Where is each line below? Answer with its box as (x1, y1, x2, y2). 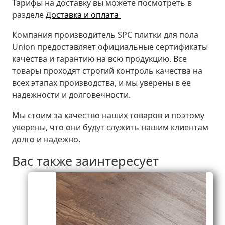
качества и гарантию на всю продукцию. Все (12, 53, 187, 65)
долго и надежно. (12, 134, 80, 145)
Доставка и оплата (46, 9, 121, 21)
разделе (12, 9, 46, 21)
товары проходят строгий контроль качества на (12, 65, 202, 77)
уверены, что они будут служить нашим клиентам (12, 122, 208, 133)
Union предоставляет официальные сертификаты (12, 41, 208, 53)
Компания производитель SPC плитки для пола (12, 29, 198, 41)
